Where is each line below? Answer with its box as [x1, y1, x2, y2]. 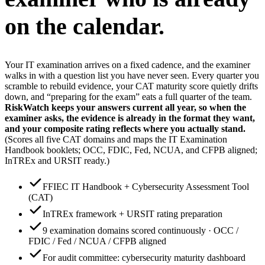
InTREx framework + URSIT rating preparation [43, 209, 222, 219]
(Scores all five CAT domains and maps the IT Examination [5, 134, 227, 145]
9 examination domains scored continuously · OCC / [43, 225, 238, 236]
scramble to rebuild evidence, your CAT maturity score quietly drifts [5, 81, 258, 92]
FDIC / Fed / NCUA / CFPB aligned [28, 236, 166, 247]
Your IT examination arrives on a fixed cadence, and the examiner [5, 60, 250, 70]
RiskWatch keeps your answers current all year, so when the [5, 102, 246, 113]
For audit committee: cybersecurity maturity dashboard [43, 253, 245, 263]
